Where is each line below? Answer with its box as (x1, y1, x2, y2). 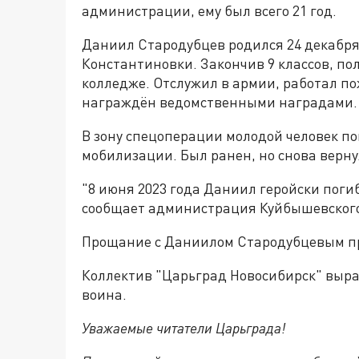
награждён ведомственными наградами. (82, 93, 357, 111)
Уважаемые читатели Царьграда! (82, 319, 285, 337)
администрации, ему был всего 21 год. (82, 2, 337, 20)
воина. (82, 285, 127, 304)
